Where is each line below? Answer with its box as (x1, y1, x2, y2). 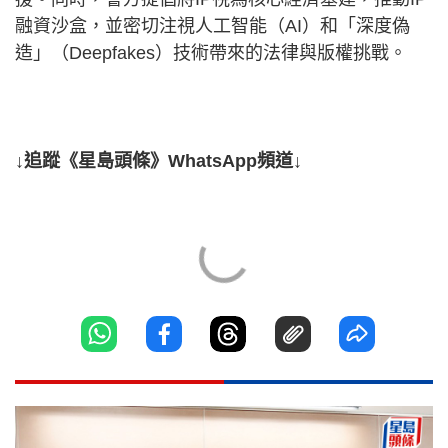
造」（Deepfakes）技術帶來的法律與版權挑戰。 (15, 42, 407, 63)
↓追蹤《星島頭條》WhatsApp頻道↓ (15, 150, 302, 171)
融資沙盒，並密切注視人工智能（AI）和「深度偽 (15, 15, 410, 36)
